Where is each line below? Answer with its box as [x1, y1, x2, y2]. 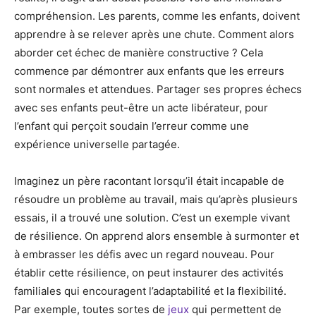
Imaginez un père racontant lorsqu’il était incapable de [14, 174, 284, 188]
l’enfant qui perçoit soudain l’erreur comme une [14, 119, 249, 133]
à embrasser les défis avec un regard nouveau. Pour [14, 248, 274, 261]
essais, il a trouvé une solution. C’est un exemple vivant [14, 211, 290, 224]
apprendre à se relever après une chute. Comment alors [14, 28, 294, 41]
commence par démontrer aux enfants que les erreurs [14, 64, 284, 78]
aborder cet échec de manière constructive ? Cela [14, 46, 263, 59]
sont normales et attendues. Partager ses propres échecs [14, 83, 302, 96]
